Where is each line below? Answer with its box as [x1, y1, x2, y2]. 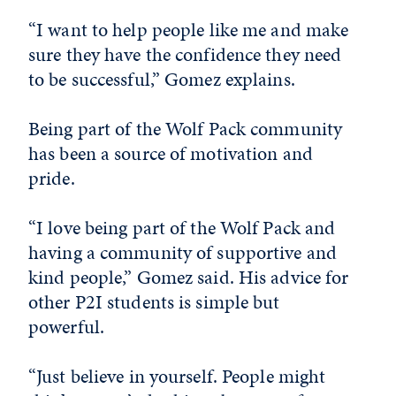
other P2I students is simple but [28, 288, 280, 316]
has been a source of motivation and [28, 140, 313, 167]
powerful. [28, 313, 104, 340]
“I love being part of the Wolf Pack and [28, 214, 336, 241]
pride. [28, 164, 75, 192]
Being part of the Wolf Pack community [28, 115, 343, 142]
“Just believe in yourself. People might [28, 362, 326, 390]
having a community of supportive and [28, 239, 338, 266]
